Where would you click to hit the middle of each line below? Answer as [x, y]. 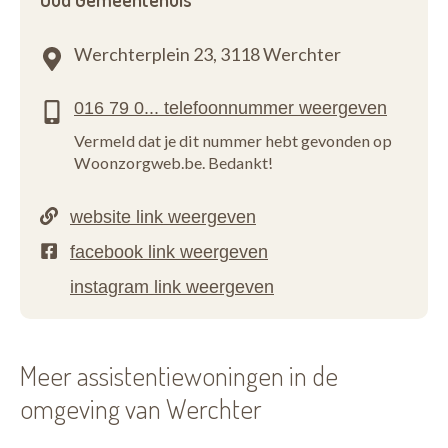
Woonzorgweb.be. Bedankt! [173, 162]
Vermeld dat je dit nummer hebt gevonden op [233, 140]
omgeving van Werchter [141, 408]
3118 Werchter [280, 54]
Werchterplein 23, [145, 54]
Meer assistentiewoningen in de [179, 375]
